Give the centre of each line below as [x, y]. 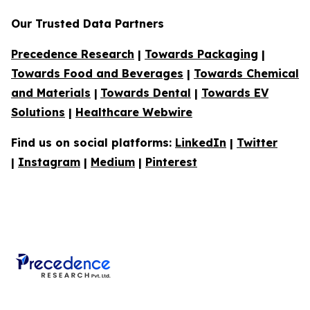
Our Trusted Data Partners [88, 24]
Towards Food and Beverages [97, 74]
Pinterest [171, 162]
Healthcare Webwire [134, 112]
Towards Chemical [246, 74]
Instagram [49, 162]
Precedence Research [73, 54]
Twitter [257, 143]
